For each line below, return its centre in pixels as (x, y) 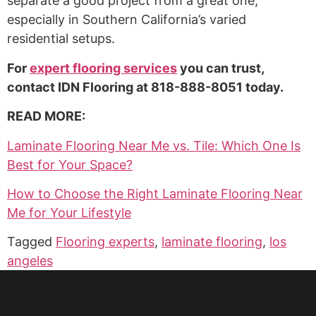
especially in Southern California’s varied (127, 20)
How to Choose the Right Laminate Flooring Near (155, 193)
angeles (30, 261)
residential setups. (61, 39)
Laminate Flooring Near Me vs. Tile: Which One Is (154, 145)
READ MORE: (46, 116)
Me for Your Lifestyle (69, 212)
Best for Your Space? (70, 164)
